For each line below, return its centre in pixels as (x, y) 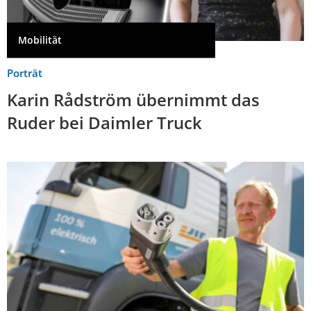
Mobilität (40, 40)
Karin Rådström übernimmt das (133, 99)
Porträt (25, 73)
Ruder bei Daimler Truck (104, 122)
